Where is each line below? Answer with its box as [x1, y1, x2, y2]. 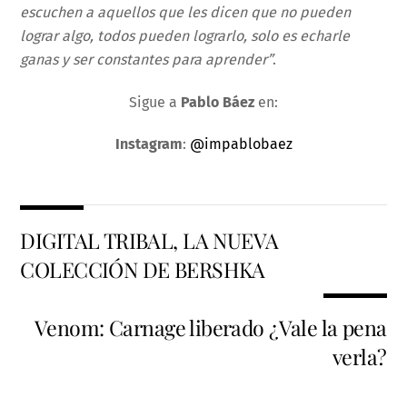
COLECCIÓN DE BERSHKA [20, 254, 265, 283]
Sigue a [129, 93, 181, 111]
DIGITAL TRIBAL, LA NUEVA [20, 225, 279, 254]
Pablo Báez [181, 93, 254, 111]
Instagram [114, 135, 183, 154]
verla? [333, 342, 387, 372]
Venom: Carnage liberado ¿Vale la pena [35, 313, 387, 342]
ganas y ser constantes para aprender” [20, 50, 273, 68]
